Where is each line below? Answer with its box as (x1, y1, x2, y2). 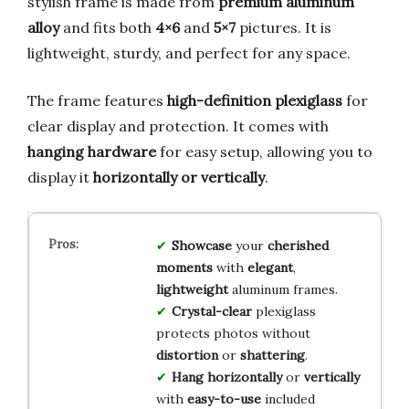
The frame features (27, 90, 167, 110)
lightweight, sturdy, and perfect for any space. (27, 43, 351, 62)
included (260, 390, 315, 407)
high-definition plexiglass (167, 90, 342, 110)
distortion (155, 346, 218, 363)
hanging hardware (27, 142, 156, 161)
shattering (239, 346, 305, 363)
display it (27, 167, 93, 186)
